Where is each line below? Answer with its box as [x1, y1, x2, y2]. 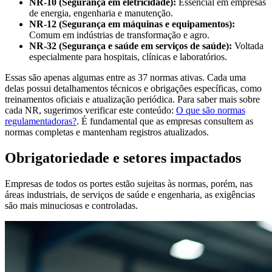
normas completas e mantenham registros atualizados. [5, 126, 209, 137]
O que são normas [176, 104, 245, 115]
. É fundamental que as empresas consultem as [76, 115, 253, 126]
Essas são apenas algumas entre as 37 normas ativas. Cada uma [5, 72, 246, 83]
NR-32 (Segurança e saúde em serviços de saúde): [29, 40, 232, 51]
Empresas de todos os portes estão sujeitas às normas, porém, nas [5, 178, 253, 189]
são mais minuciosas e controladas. [5, 200, 138, 211]
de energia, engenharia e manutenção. [29, 7, 173, 18]
